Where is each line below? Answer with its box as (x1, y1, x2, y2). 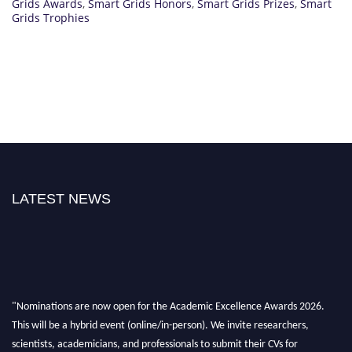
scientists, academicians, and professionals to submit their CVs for (12, 333, 298, 346)
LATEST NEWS (12, 190, 111, 207)
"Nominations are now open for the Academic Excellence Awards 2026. (12, 295, 324, 308)
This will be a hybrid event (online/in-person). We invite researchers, (12, 314, 309, 327)
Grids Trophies (12, 9, 90, 25)
